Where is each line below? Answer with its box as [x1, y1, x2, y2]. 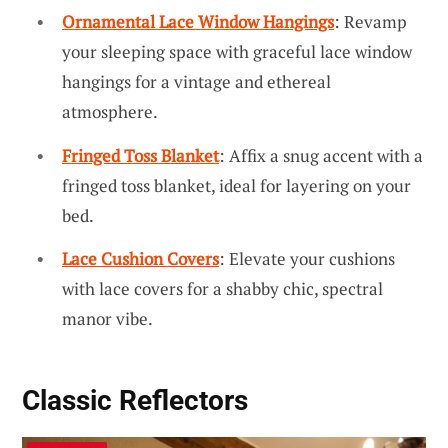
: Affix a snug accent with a [219, 143, 423, 167]
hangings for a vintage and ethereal [62, 69, 331, 93]
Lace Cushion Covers [62, 247, 219, 271]
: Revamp [334, 9, 407, 33]
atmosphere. [62, 99, 158, 123]
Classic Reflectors [22, 384, 248, 418]
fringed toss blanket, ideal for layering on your [62, 173, 411, 197]
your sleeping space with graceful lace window [62, 39, 412, 63]
